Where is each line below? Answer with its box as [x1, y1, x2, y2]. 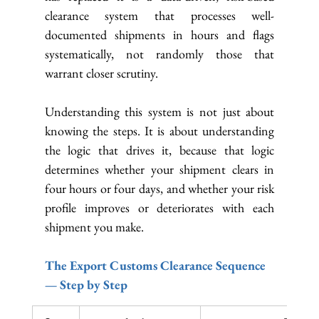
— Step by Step [44, 276, 127, 293]
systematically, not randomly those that [44, 46, 275, 63]
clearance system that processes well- [44, 7, 275, 24]
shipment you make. [44, 219, 144, 236]
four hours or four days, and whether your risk [44, 180, 275, 197]
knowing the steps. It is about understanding [44, 122, 275, 140]
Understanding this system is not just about [44, 103, 275, 120]
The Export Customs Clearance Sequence [44, 257, 268, 274]
